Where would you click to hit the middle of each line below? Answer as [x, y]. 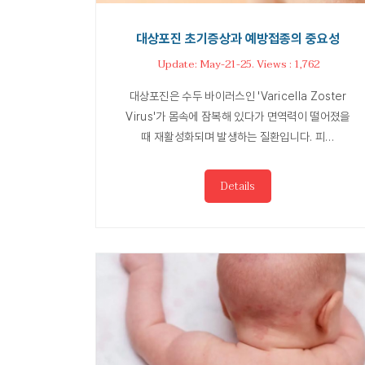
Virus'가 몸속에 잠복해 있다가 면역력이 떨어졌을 [238, 117]
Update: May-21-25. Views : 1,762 [238, 65]
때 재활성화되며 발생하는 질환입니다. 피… [238, 137]
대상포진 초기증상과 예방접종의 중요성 [238, 39]
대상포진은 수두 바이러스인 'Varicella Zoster [238, 96]
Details [238, 187]
